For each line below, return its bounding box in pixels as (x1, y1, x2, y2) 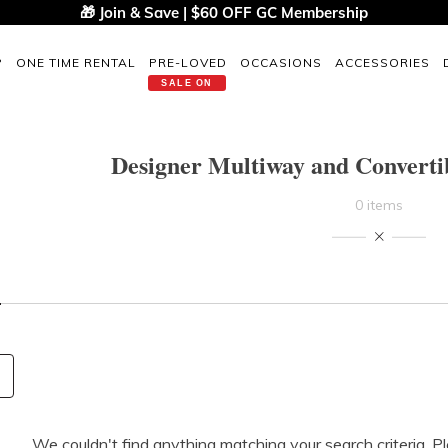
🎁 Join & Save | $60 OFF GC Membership (80, 3, 368, 22)
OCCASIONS (240, 54, 322, 70)
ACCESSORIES (335, 54, 430, 70)
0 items (355, 196, 404, 214)
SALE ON (161, 77, 213, 88)
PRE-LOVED (149, 54, 227, 70)
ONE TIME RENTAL (16, 54, 136, 70)
